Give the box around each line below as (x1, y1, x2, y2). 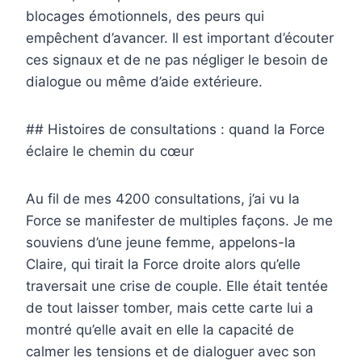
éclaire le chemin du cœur (26, 143, 194, 160)
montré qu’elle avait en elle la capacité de (26, 322, 294, 339)
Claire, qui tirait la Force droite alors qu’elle (26, 256, 301, 273)
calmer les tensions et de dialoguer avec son (26, 343, 316, 360)
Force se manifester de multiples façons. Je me (26, 213, 333, 229)
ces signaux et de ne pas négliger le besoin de (26, 52, 328, 69)
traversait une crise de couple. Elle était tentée (26, 278, 328, 295)
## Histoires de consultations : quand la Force (26, 121, 325, 138)
